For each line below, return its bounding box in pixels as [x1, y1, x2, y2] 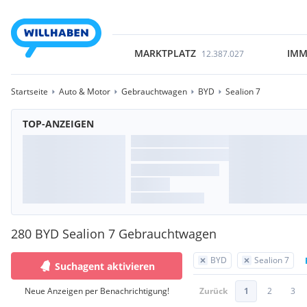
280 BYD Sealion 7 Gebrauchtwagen [11, 225, 217, 242]
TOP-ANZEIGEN [23, 117, 94, 130]
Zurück [199, 285, 228, 297]
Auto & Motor [59, 86, 110, 97]
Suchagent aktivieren [55, 259, 155, 273]
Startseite [11, 86, 48, 97]
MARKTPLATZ [134, 47, 196, 60]
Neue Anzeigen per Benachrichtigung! [24, 285, 169, 297]
